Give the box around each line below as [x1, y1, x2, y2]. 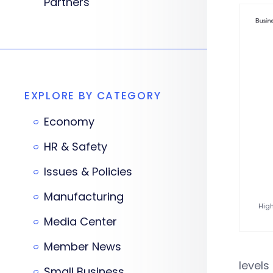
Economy [44, 114, 94, 129]
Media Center [44, 214, 117, 229]
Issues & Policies [44, 164, 132, 179]
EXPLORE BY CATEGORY [24, 88, 161, 103]
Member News [44, 239, 121, 254]
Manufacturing [44, 189, 124, 204]
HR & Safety [44, 139, 107, 154]
